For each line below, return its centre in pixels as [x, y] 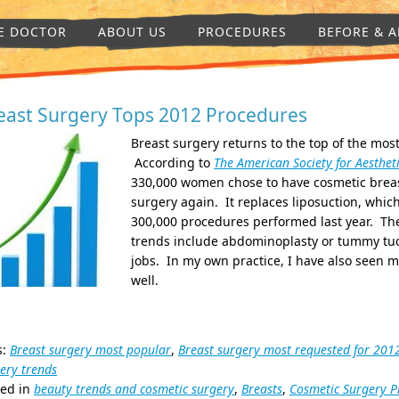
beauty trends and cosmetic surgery [134, 389]
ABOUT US [132, 32]
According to [172, 163]
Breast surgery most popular [90, 350]
